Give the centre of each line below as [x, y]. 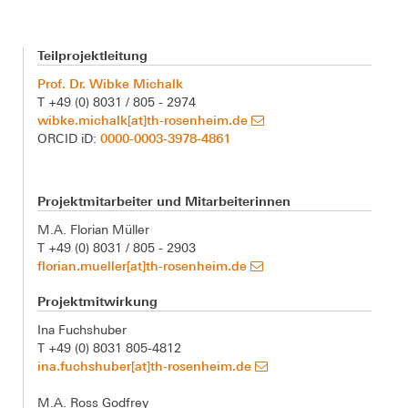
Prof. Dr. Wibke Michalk [110, 83]
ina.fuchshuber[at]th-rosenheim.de [146, 365]
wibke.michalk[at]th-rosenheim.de [144, 119]
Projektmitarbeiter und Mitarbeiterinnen [164, 201]
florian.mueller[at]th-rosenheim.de [144, 265]
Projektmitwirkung [97, 301]
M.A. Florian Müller [93, 229]
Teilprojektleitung [92, 55]
